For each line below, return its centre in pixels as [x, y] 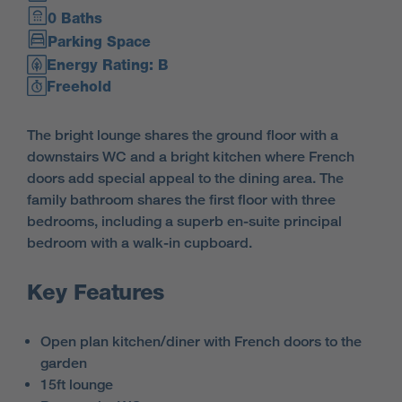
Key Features [96, 292]
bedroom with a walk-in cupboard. [140, 243]
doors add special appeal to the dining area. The [185, 178]
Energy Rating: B [108, 65]
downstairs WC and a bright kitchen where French [191, 157]
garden [64, 363]
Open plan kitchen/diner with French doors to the [201, 341]
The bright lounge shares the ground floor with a [183, 135]
